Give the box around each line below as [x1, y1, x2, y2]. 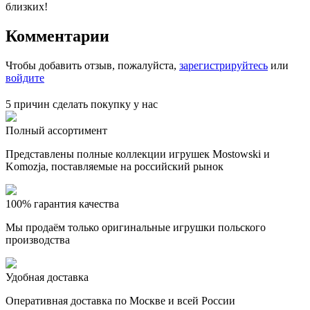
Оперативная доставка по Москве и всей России [6, 294, 235, 307]
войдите [6, 71, 44, 84]
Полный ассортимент [6, 124, 107, 136]
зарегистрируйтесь [179, 59, 268, 71]
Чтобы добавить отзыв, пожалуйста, [6, 59, 179, 71]
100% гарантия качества [6, 197, 119, 210]
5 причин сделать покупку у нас [6, 98, 158, 110]
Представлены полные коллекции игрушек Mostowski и [6, 147, 270, 160]
